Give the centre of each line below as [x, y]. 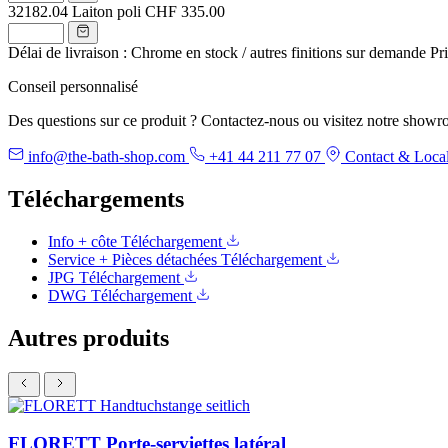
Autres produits [88, 337]
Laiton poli [106, 11]
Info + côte [84, 241]
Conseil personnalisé [73, 86]
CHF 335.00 [185, 11]
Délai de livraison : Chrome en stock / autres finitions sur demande [217, 52]
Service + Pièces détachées [134, 259]
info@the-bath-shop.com [106, 156]
